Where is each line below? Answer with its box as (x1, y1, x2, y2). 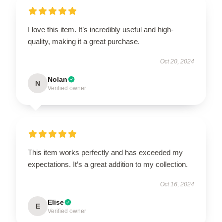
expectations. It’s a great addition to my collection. (28, 160, 188, 168)
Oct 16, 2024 (160, 180, 194, 188)
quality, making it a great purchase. (28, 37, 140, 46)
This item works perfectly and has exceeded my (28, 148, 183, 157)
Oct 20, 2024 (160, 57, 194, 65)
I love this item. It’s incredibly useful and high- (28, 25, 173, 34)
